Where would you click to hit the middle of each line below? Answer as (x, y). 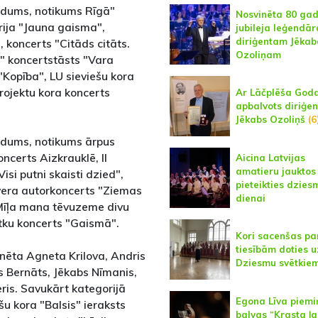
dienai (250, 198)
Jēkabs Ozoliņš (270, 120)
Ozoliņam (258, 54)
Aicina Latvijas (270, 157)
